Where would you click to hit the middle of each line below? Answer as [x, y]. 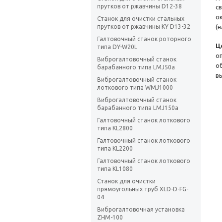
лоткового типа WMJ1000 [135, 88]
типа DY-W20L [117, 47]
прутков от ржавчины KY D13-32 [144, 27]
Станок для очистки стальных [141, 19]
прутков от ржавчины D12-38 [139, 6]
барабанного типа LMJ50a [136, 67]
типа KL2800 [115, 128]
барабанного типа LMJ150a [138, 108]
